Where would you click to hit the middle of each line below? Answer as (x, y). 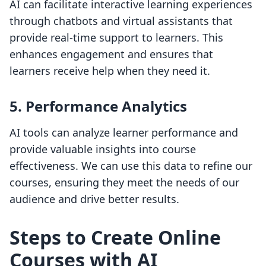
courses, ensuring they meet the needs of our (124, 183)
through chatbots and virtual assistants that (121, 21)
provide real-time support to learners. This (116, 38)
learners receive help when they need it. (110, 71)
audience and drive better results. (94, 199)
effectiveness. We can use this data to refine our (131, 166)
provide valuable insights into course (103, 149)
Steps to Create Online (115, 237)
